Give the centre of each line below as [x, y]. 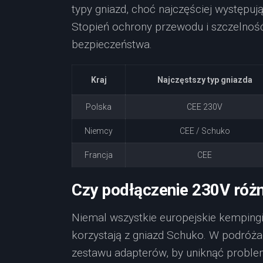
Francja [99, 155]
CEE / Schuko [205, 131]
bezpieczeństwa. [112, 44]
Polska [99, 107]
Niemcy [99, 131]
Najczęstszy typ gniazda [205, 80]
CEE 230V [205, 107]
